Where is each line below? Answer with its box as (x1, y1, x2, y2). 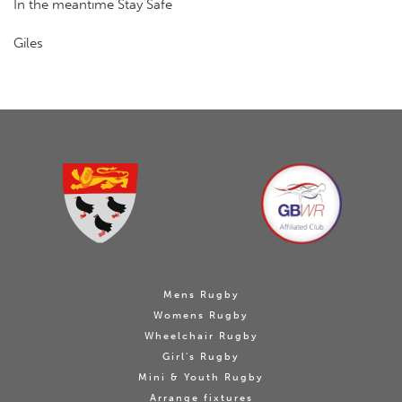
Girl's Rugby (162, 350, 240, 363)
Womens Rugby (153, 309, 249, 321)
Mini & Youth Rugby (138, 371, 264, 383)
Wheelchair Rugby (144, 329, 258, 342)
